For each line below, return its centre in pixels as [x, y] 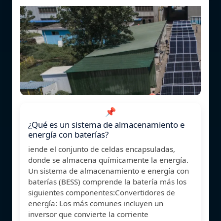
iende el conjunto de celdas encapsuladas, [102, 149]
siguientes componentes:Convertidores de [102, 192]
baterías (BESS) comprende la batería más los [107, 181]
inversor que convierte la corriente [88, 214]
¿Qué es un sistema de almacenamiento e [106, 124]
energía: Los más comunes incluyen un [96, 203]
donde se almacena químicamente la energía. [108, 160]
